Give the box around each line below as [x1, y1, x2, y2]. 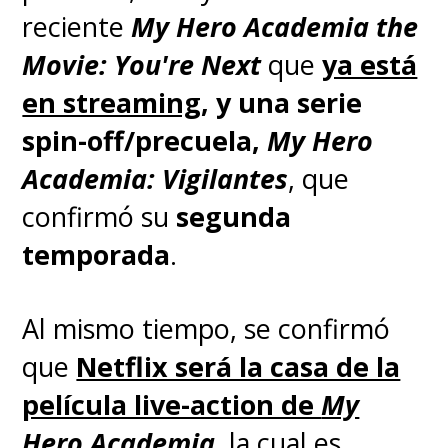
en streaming [22, 83, 202, 121]
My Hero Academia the [131, 7, 419, 45]
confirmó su [22, 197, 177, 235]
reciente [22, 7, 132, 45]
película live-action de [22, 385, 322, 423]
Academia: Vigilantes [22, 159, 289, 197]
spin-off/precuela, [22, 121, 268, 159]
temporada [22, 235, 171, 273]
